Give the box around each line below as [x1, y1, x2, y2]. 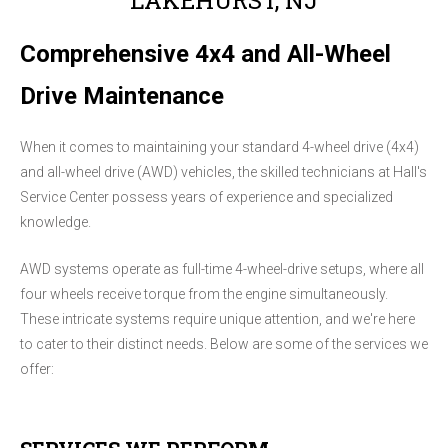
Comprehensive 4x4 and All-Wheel [20, 39, 391, 68]
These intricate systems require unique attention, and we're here [20, 311, 415, 328]
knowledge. [20, 214, 91, 231]
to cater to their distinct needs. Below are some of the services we [20, 336, 428, 353]
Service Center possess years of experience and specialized [20, 189, 393, 206]
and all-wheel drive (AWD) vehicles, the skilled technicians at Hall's [20, 164, 427, 181]
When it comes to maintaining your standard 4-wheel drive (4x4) [20, 139, 419, 156]
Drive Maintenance [20, 81, 224, 110]
